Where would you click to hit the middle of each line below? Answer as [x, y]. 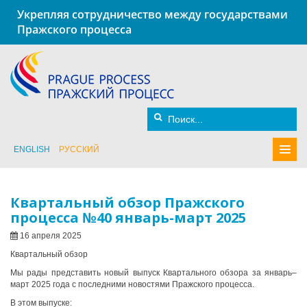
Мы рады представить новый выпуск [87, 273]
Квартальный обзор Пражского [127, 202]
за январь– [272, 273]
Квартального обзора [206, 273]
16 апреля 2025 [50, 236]
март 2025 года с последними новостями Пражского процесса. [132, 284]
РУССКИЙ [79, 149]
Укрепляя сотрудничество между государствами [152, 14]
